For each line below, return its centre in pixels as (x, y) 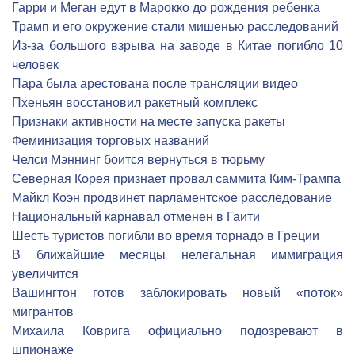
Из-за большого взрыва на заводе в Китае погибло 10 (177, 46)
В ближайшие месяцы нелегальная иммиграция (177, 255)
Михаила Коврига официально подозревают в (177, 331)
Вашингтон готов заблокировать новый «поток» (177, 293)
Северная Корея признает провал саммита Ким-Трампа (176, 179)
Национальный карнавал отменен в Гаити (136, 217)
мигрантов (43, 312)
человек (35, 65)
